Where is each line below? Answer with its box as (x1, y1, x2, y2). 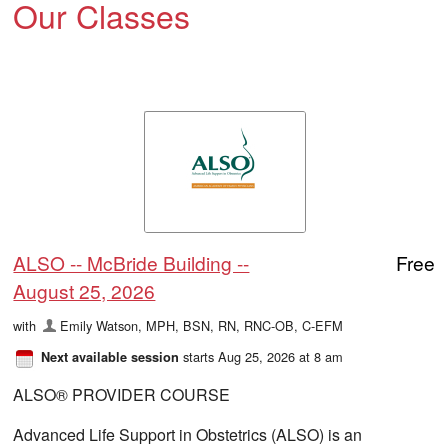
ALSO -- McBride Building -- (13, 248, 250, 276)
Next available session (41, 347, 180, 366)
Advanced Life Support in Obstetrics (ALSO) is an (13, 422, 363, 446)
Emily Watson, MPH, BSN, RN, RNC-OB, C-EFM (59, 315, 343, 335)
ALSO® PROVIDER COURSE (13, 382, 231, 406)
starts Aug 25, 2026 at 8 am (179, 346, 344, 366)
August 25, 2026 (13, 276, 156, 304)
